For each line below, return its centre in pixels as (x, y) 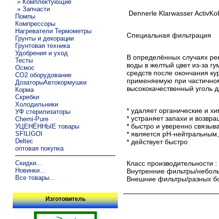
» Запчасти (33, 9)
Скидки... (29, 163)
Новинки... (31, 170)
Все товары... (35, 177)
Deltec (24, 141)
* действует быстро (157, 142)
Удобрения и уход (42, 53)
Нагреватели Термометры (54, 31)
